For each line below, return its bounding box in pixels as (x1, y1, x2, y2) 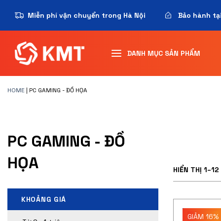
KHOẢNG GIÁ (21, 195, 66, 204)
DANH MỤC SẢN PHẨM (127, 49, 201, 58)
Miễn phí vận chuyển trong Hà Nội (28, 11, 146, 20)
